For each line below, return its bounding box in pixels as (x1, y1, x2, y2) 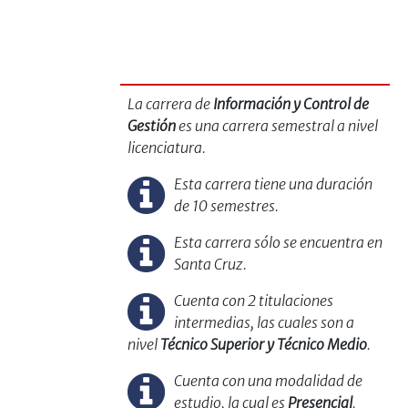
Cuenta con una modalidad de (173, 371, 362, 390)
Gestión (127, 116, 176, 135)
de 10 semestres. (173, 196, 279, 215)
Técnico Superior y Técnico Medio (160, 334, 367, 353)
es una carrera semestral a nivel (176, 116, 378, 135)
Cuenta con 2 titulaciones (173, 291, 333, 310)
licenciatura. (127, 138, 206, 157)
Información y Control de (213, 94, 369, 113)
